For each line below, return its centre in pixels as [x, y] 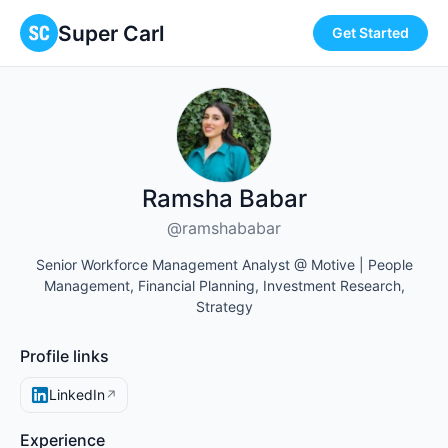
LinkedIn [77, 394]
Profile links [64, 356]
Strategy [224, 306]
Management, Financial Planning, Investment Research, [224, 285]
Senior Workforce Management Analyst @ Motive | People [224, 264]
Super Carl [111, 33]
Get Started [370, 32]
